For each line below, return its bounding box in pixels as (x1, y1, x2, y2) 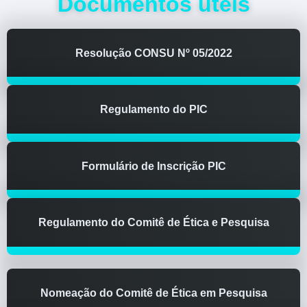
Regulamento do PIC (99, 103, 208, 116)
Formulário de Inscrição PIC (81, 160, 226, 172)
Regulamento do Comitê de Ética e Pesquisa (38, 217, 269, 229)
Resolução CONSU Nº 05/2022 (75, 47, 232, 59)
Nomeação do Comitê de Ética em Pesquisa (40, 286, 267, 299)
